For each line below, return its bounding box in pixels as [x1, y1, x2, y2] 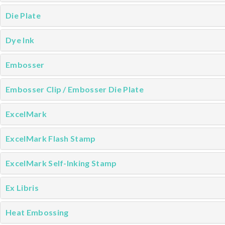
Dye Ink [6, 35, 35, 45]
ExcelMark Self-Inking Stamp [6, 158, 117, 168]
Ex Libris [6, 183, 39, 192]
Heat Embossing [6, 207, 69, 217]
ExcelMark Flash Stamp [6, 134, 96, 143]
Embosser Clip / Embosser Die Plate [6, 84, 144, 94]
